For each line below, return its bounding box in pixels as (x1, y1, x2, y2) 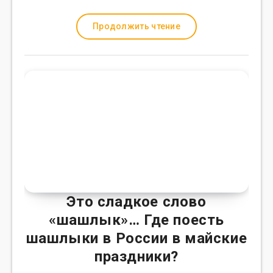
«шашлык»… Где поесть (49, 211, 224, 229)
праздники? (94, 248, 179, 265)
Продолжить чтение (92, 21, 181, 31)
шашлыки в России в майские (26, 230, 247, 247)
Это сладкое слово (66, 193, 207, 210)
